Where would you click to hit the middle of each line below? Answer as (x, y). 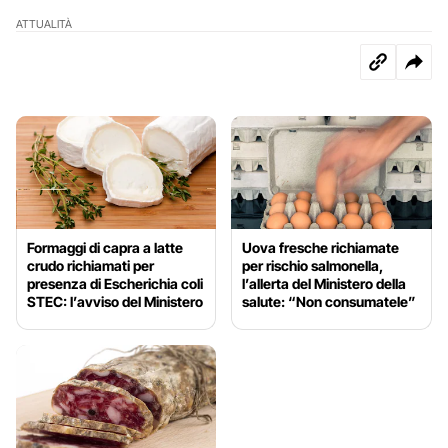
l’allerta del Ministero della (324, 284)
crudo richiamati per (90, 266)
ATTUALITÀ (44, 24)
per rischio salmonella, (313, 266)
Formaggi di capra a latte (105, 248)
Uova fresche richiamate (321, 248)
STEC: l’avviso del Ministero (115, 302)
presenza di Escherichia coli (115, 284)
